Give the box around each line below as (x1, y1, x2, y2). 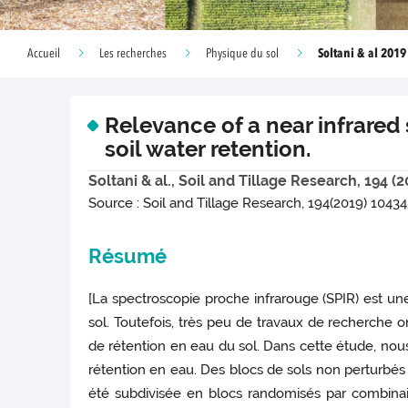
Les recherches (99, 47, 167, 60)
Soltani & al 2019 (318, 46, 406, 60)
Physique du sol (206, 47, 279, 60)
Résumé (88, 244, 168, 269)
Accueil (27, 47, 60, 60)
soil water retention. (105, 136, 311, 162)
